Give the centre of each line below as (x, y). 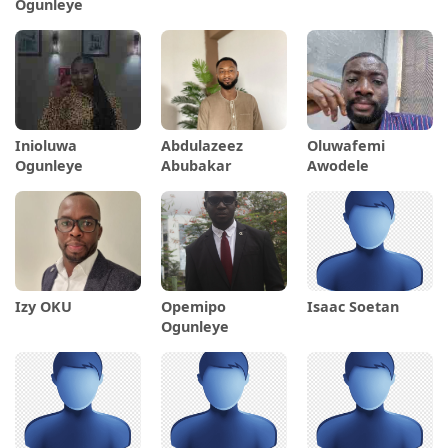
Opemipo (193, 307)
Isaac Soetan (352, 307)
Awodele (337, 166)
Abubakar (196, 166)
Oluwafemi (345, 146)
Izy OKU (43, 307)
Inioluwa (46, 146)
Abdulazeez (201, 146)
